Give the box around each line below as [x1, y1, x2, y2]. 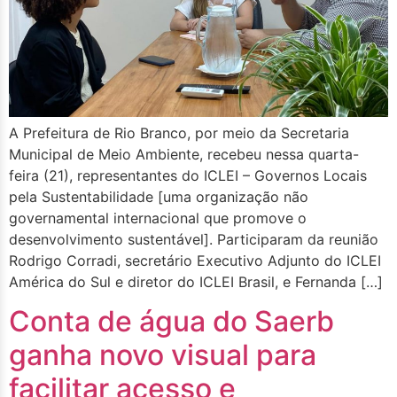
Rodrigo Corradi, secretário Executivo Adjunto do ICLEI [9, 251, 381, 269]
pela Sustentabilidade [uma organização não [9, 187, 308, 206]
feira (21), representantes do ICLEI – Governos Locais [9, 166, 367, 184]
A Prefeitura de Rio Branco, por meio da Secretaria [9, 123, 349, 142]
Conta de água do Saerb [9, 304, 334, 339]
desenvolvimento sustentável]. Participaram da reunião [9, 230, 378, 248]
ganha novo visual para [9, 338, 316, 373]
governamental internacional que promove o [9, 208, 307, 227]
